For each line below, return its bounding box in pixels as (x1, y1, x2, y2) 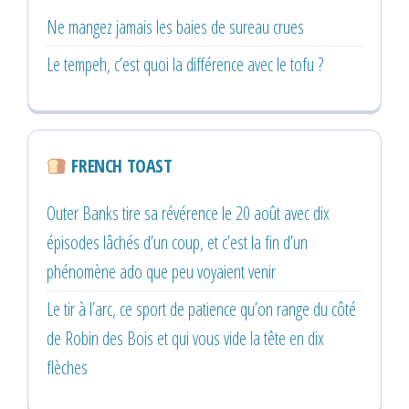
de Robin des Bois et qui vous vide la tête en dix (47, 325, 324, 351)
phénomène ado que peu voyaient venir (47, 258, 276, 284)
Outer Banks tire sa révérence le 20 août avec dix (47, 200, 330, 225)
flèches (47, 354, 88, 380)
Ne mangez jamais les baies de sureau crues (47, 14, 304, 39)
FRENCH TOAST (67, 152, 173, 178)
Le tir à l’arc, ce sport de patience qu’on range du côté (47, 296, 356, 321)
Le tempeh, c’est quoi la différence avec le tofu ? (47, 51, 323, 77)
